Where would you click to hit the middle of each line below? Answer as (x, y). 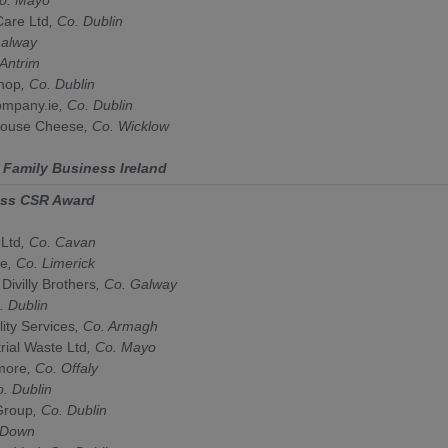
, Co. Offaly (62, 367)
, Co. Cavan (58, 241)
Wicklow (143, 125)
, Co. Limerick (51, 262)
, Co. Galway (136, 283)
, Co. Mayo (121, 346)
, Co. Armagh (116, 325)
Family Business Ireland (85, 167)
